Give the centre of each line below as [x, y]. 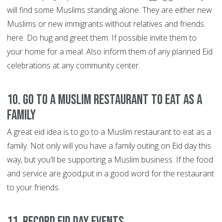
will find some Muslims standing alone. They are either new [110, 10]
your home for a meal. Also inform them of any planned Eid [110, 52]
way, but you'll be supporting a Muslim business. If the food [110, 160]
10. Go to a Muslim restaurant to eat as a [105, 100]
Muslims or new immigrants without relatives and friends [106, 24]
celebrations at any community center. [74, 66]
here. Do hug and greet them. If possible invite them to [102, 38]
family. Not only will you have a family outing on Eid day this [109, 146]
